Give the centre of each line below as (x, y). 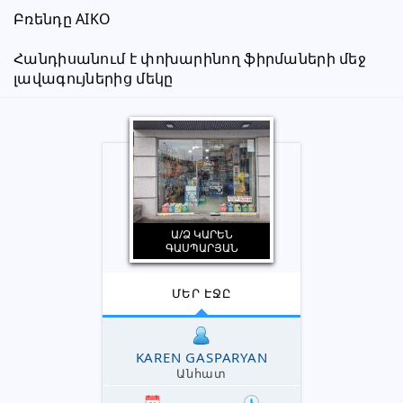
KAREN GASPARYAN (201, 357)
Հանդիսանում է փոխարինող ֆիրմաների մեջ (190, 58)
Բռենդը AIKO (63, 19)
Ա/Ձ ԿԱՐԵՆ (201, 234)
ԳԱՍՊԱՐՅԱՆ (201, 248)
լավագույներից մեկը (94, 78)
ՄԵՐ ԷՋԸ (201, 294)
